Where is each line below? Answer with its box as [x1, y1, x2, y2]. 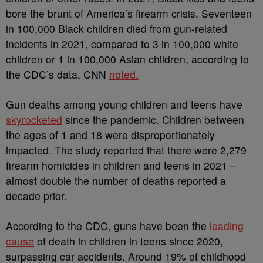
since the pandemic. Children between [62, 112, 244, 127]
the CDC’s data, [6, 67, 83, 82]
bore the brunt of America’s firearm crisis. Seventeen [6, 6, 252, 21]
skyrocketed [6, 112, 62, 127]
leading [207, 218, 244, 233]
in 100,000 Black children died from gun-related [6, 21, 227, 36]
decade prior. [6, 188, 67, 203]
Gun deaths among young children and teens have [6, 97, 242, 112]
